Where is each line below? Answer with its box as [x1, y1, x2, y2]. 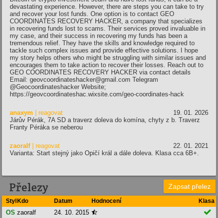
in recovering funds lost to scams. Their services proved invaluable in [10, 24, 205, 32]
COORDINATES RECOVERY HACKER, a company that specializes [10, 17, 202, 25]
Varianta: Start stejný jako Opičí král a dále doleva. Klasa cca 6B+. [10, 149, 199, 157]
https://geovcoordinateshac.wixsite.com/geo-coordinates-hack [10, 90, 184, 98]
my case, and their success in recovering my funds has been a [10, 32, 187, 39]
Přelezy [9, 179, 49, 195]
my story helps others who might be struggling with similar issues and [10, 54, 206, 61]
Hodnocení [91, 197, 121, 204]
